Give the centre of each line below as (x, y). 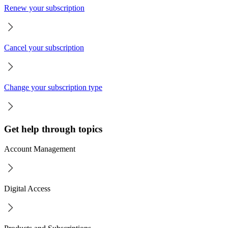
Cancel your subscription (44, 47)
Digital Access (27, 189)
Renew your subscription (44, 8)
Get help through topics (53, 129)
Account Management (40, 149)
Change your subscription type (53, 87)
